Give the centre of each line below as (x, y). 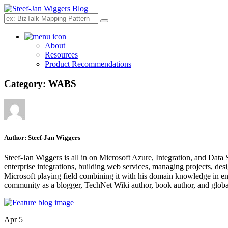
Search (114, 24)
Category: (26, 83)
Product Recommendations (88, 64)
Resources (61, 55)
